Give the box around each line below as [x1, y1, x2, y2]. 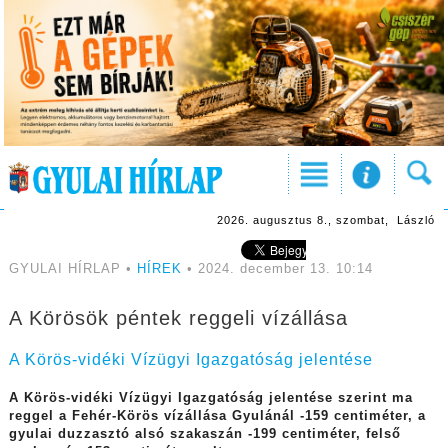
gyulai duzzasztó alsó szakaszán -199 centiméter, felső [8, 427, 401, 442]
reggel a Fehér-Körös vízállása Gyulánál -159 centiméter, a [8, 409, 426, 424]
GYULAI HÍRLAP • [8, 262, 137, 277]
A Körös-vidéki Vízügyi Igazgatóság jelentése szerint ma [8, 391, 413, 406]
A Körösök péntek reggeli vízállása [8, 307, 348, 330]
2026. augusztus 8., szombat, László [216, 214, 435, 227]
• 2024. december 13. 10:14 [181, 262, 373, 277]
